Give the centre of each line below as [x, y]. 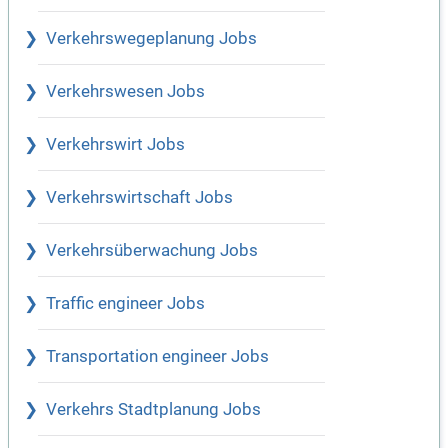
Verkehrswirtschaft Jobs [139, 198]
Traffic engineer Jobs [125, 304]
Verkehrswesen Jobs [125, 92]
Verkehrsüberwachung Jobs [152, 251]
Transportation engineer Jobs [157, 357]
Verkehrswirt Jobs [115, 145]
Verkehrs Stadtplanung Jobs [153, 410]
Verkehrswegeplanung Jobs [151, 39]
